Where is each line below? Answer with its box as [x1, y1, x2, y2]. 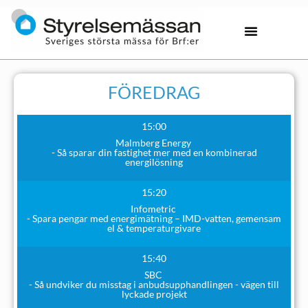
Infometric [130, 202, 178, 214]
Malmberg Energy [115, 136, 193, 148]
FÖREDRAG [108, 81, 200, 102]
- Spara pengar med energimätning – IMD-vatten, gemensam [27, 212, 281, 224]
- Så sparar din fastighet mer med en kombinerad [51, 146, 257, 158]
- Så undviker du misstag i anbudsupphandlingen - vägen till [29, 278, 279, 290]
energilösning [125, 155, 183, 168]
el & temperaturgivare [107, 221, 201, 234]
